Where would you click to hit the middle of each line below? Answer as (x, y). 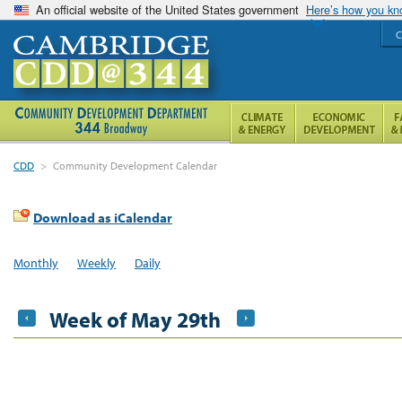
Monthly (36, 262)
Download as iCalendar (103, 218)
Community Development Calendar (135, 166)
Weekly (96, 262)
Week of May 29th (135, 319)
